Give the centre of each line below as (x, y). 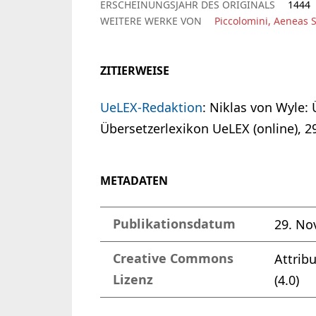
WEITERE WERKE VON (151, 21)
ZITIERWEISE (135, 71)
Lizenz (133, 280)
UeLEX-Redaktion (151, 108)
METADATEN (134, 181)
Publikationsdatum (174, 224)
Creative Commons (173, 259)
